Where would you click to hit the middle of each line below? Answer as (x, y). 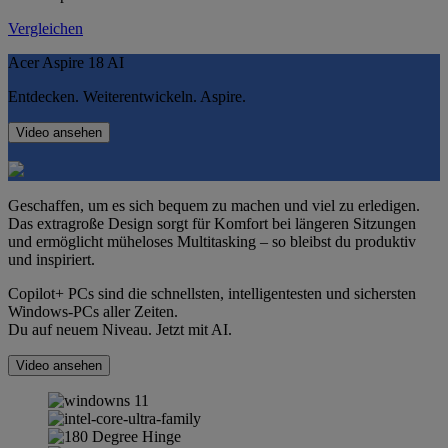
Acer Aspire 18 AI (66, 62)
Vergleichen (45, 28)
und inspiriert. (51, 259)
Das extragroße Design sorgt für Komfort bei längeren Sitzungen (212, 223)
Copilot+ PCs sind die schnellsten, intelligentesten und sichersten (212, 293)
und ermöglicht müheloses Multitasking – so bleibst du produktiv (212, 241)
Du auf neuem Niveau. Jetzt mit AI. (120, 329)
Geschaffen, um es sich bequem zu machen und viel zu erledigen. (214, 205)
